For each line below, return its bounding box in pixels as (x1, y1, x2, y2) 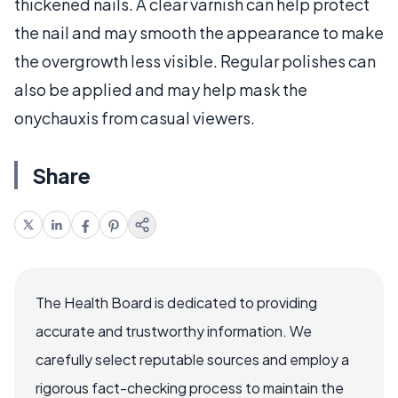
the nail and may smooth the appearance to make (14, 22, 384, 43)
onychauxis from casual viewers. (14, 107, 255, 128)
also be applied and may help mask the (14, 79, 307, 99)
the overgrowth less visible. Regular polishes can (14, 51, 376, 71)
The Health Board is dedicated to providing (36, 293, 317, 312)
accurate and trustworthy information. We (36, 322, 312, 340)
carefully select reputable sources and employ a (36, 350, 349, 369)
